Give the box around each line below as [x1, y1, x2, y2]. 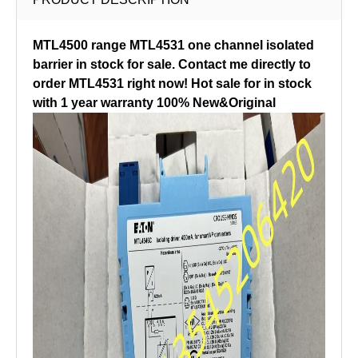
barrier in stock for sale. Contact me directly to [33, 58, 311, 71]
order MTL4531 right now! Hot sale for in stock [33, 77, 312, 90]
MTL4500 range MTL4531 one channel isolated [33, 38, 314, 52]
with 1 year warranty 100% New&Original [33, 96, 276, 109]
